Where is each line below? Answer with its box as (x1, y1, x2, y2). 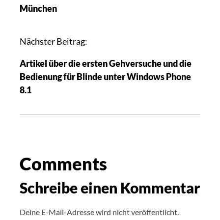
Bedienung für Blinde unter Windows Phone (20, 71, 191, 82)
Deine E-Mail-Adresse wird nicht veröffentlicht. (20, 207, 179, 217)
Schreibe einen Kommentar (20, 178, 200, 196)
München (20, 2, 57, 14)
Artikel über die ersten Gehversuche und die (20, 57, 192, 69)
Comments (20, 152, 107, 174)
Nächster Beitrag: (20, 35, 87, 47)
